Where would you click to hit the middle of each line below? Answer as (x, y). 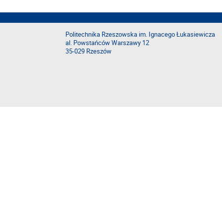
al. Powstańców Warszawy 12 (107, 43)
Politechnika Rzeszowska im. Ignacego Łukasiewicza (140, 34)
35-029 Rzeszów (88, 51)
